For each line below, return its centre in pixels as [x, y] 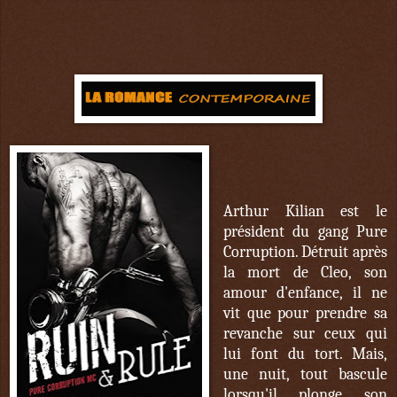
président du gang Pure [305, 232]
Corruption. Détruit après [305, 253]
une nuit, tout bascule [305, 375]
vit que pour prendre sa [305, 314]
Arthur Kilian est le [305, 212]
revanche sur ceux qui [305, 334]
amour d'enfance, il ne [305, 293]
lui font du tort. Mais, [305, 354]
